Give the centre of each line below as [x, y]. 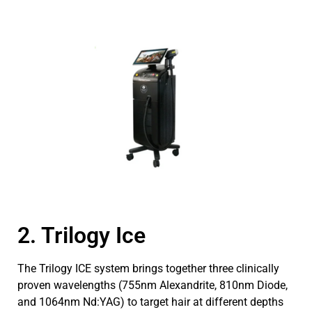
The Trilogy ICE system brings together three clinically [148, 268]
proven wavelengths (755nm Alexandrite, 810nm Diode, [153, 285]
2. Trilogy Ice [81, 235]
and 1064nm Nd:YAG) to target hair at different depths [150, 302]
